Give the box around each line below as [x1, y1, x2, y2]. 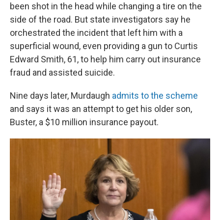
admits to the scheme [112, 90, 198, 101]
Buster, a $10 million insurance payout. [10, 116, 159, 127]
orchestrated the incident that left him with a [10, 27, 183, 38]
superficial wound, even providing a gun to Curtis [10, 40, 198, 51]
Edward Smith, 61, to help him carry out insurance [10, 54, 201, 64]
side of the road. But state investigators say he [10, 14, 191, 25]
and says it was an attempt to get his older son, [10, 103, 192, 114]
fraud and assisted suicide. [10, 67, 115, 78]
